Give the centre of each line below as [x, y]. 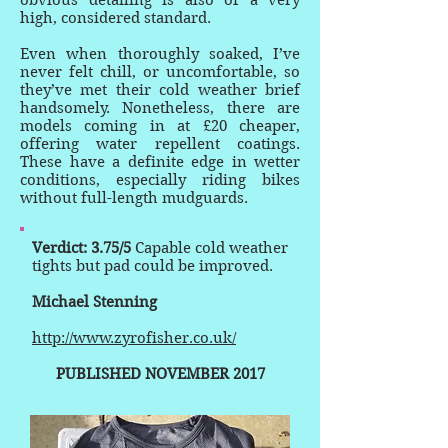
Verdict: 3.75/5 [83, 248]
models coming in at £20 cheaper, [160, 126]
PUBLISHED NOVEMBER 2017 [160, 374]
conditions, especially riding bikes [160, 180]
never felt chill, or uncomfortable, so [160, 72]
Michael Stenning [94, 302]
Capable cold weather [211, 248]
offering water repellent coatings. [160, 144]
